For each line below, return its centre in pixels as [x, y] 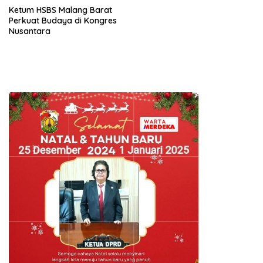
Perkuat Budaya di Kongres [63, 21]
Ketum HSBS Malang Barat [60, 10]
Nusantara [30, 31]
